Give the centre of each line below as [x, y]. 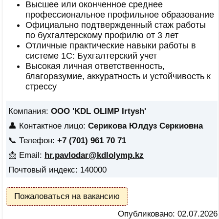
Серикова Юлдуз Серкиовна [145, 126]
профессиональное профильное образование [120, 15]
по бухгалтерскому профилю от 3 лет [102, 35]
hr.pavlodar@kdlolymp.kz [94, 155]
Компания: [30, 111]
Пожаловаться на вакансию [67, 196]
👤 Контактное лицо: [48, 126]
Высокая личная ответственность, [95, 66]
